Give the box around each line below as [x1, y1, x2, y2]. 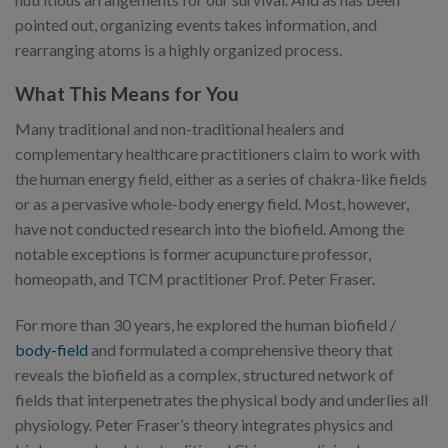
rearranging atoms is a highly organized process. [15, 39, 342, 59]
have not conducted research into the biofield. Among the [15, 218, 404, 238]
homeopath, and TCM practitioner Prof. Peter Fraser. [15, 268, 375, 288]
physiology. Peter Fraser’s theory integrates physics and [15, 414, 393, 434]
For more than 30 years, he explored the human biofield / [15, 314, 396, 334]
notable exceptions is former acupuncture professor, [15, 243, 371, 263]
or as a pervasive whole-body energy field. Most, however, [15, 193, 409, 213]
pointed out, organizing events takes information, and [15, 14, 377, 34]
